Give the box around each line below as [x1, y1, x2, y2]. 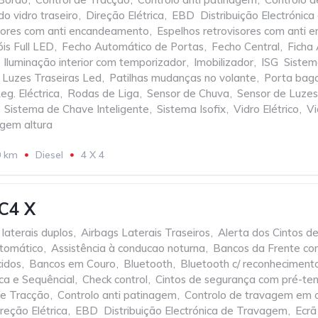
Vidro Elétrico [234, 102, 299, 116]
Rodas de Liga [67, 87, 139, 100]
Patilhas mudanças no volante [109, 71, 256, 84]
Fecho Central [212, 40, 280, 53]
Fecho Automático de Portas [62, 40, 204, 53]
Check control [82, 273, 148, 286]
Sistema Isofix [157, 102, 226, 116]
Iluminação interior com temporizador [4, 55, 186, 69]
